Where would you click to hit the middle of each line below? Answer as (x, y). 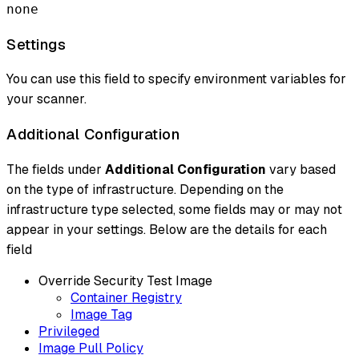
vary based (301, 169)
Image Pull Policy (91, 348)
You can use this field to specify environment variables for (176, 79)
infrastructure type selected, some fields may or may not (174, 209)
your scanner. (46, 99)
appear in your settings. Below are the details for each (167, 229)
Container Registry (126, 297)
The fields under (56, 169)
